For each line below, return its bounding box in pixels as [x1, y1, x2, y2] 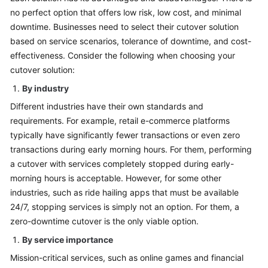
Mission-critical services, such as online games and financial [10, 252, 243, 263]
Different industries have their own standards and [10, 101, 203, 111]
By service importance [22, 234, 113, 245]
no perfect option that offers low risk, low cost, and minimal [10, 7, 241, 17]
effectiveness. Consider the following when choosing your [10, 50, 235, 60]
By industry [22, 83, 69, 93]
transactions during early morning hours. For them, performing [10, 144, 252, 154]
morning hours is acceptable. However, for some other [10, 173, 221, 183]
